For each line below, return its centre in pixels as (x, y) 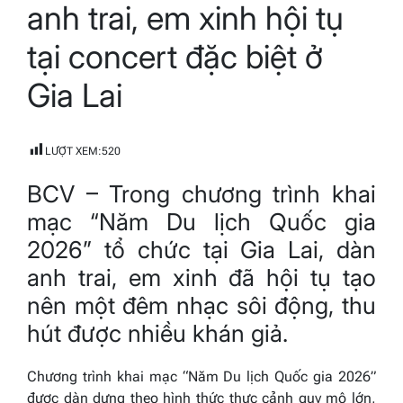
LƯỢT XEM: (73, 152)
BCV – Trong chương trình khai (201, 193)
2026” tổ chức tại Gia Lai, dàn (201, 249)
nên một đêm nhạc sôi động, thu (201, 305)
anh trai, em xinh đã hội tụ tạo (201, 277)
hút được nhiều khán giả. (157, 333)
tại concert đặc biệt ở (175, 57)
